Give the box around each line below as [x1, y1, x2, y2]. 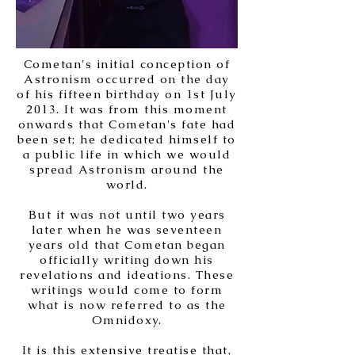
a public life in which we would [22, 147, 231, 162]
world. [105, 177, 148, 192]
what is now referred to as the [27, 297, 227, 312]
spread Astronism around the [29, 162, 224, 177]
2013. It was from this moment [26, 101, 227, 116]
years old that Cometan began [28, 237, 226, 252]
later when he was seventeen [31, 222, 223, 237]
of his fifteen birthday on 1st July [17, 86, 237, 101]
